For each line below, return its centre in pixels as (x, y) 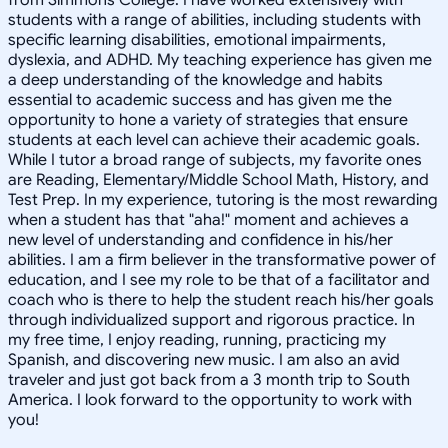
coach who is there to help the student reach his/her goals (221, 299)
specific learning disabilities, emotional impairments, (197, 39)
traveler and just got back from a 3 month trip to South (209, 379)
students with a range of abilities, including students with (214, 19)
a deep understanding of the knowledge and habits (195, 79)
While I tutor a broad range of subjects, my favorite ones (215, 159)
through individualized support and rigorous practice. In (211, 319)
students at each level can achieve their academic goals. (214, 139)
